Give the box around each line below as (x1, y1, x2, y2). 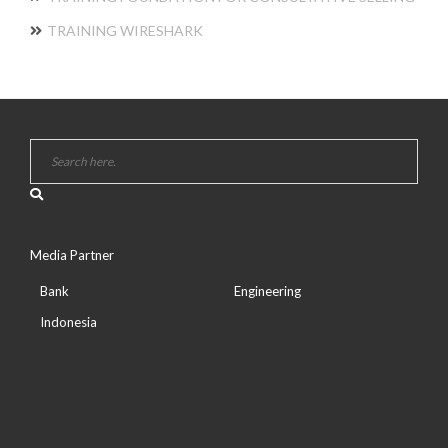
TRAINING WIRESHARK (47, 22, 203, 40)
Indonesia (40, 314, 97, 331)
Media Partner (30, 247, 114, 264)
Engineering (234, 283, 301, 300)
